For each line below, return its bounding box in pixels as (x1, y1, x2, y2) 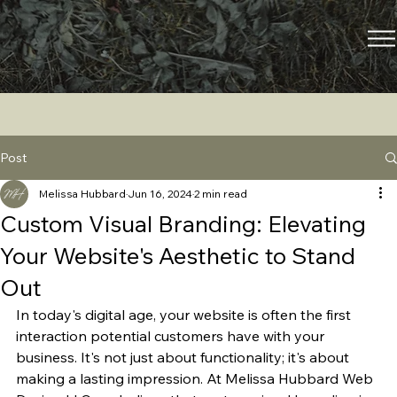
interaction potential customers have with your (16, 327, 328, 346)
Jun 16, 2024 (128, 187, 192, 201)
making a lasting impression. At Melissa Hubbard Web (16, 370, 377, 388)
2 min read (194, 187, 247, 201)
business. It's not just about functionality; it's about (16, 348, 353, 367)
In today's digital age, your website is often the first (16, 306, 354, 324)
